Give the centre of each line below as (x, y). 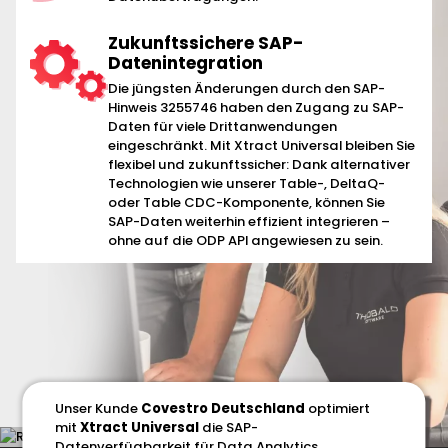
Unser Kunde (98, 408)
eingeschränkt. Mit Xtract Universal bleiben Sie (262, 146)
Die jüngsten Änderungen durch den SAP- (247, 89)
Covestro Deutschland (223, 408)
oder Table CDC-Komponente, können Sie (247, 203)
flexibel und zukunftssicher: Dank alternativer (259, 165)
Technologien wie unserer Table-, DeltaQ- (247, 184)
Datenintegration (186, 62)
